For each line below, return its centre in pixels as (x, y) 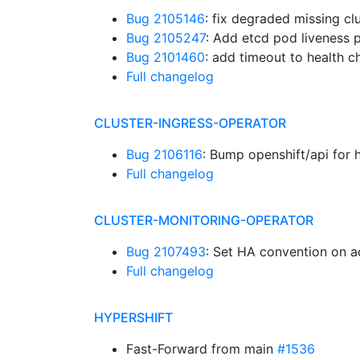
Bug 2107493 (166, 252)
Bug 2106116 (164, 154)
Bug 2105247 (166, 38)
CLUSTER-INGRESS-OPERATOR (190, 123)
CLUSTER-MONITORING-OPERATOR (204, 220)
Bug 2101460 (166, 57)
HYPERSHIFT (133, 317)
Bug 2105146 (166, 18)
